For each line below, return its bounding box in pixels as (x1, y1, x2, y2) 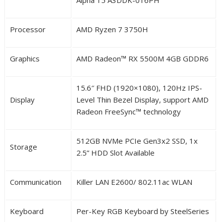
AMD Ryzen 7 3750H (76, 24, 149, 34)
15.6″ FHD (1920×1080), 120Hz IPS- (76, 82, 203, 93)
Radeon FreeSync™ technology (76, 106, 181, 116)
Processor (10, 24, 46, 34)
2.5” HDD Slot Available (76, 147, 155, 158)
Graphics (10, 53, 40, 63)
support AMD (163, 94, 209, 105)
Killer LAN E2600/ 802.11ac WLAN (76, 176, 193, 187)
